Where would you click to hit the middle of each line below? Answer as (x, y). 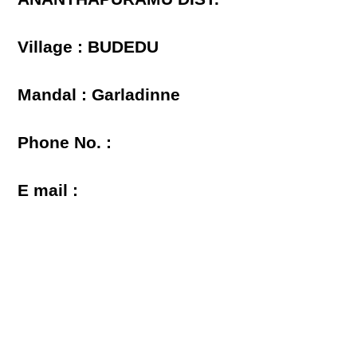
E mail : (48, 190)
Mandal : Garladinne (99, 95)
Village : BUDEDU (88, 47)
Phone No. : (65, 143)
